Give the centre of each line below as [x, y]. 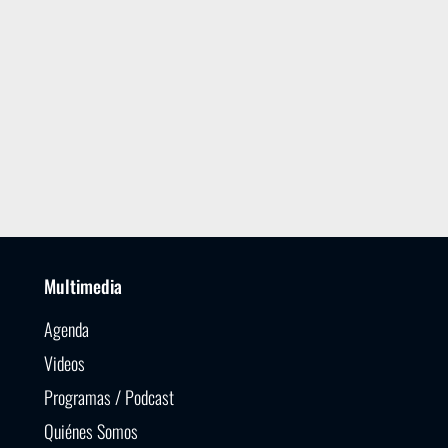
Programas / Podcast [109, 396]
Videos [65, 362]
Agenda [67, 328]
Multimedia [83, 285]
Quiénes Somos [91, 430]
